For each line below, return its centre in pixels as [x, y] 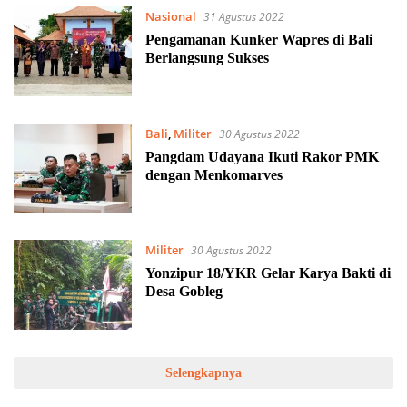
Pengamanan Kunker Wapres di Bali [258, 40]
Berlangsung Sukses [208, 58]
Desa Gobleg [184, 292]
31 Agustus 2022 [243, 17]
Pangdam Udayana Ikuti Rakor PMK [262, 156]
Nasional [170, 17]
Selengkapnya [203, 372]
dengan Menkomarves [213, 174]
